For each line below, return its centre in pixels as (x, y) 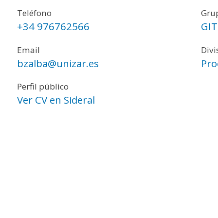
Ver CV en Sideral (56, 100)
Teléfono (35, 13)
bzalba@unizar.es (58, 63)
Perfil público (43, 87)
